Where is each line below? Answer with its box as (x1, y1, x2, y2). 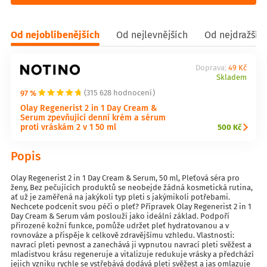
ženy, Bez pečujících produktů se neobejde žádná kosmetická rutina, (11, 182, 253, 194)
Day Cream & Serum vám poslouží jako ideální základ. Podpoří (11, 210, 229, 222)
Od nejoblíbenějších (11, 27, 100, 42)
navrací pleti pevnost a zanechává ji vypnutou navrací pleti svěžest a (11, 239, 252, 251)
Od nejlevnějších (116, 27, 188, 42)
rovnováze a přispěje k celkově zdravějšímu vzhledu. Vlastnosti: (11, 229, 234, 241)
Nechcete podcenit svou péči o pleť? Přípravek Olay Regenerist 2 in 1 (11, 201, 252, 213)
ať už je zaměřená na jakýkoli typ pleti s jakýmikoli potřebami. (11, 191, 230, 203)
